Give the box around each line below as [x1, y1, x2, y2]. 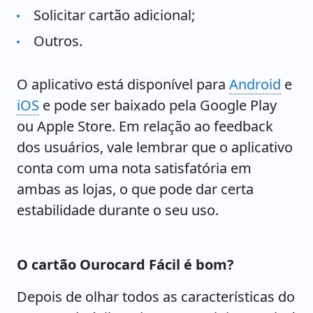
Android [229, 74, 281, 94]
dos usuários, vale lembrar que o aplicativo [17, 137, 293, 156]
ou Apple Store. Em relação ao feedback [17, 116, 273, 136]
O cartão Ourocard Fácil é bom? [17, 254, 234, 274]
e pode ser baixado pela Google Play [39, 95, 277, 115]
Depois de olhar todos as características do [17, 286, 295, 306]
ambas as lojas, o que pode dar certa [17, 179, 254, 198]
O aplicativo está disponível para [17, 74, 229, 94]
